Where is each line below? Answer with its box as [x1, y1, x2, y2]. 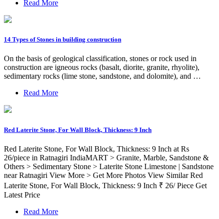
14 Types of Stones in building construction [4, 36, 121, 44]
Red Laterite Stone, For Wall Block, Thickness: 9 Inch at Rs [4, 144, 189, 153]
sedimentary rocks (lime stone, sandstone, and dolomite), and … [4, 72, 201, 81]
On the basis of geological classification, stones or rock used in [4, 54, 197, 63]
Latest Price [4, 190, 40, 199]
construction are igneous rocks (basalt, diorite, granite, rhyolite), [4, 63, 199, 72]
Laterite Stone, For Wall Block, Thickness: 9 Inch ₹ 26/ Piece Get [4, 181, 207, 190]
